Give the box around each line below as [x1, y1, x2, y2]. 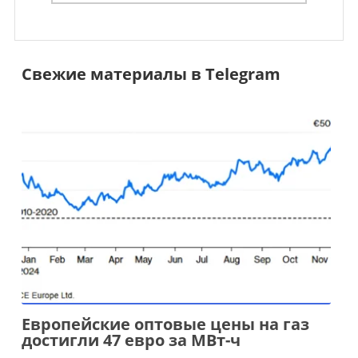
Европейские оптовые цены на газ [21, 313, 309, 336]
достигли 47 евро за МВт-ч [21, 329, 241, 352]
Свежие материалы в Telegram [21, 63, 280, 85]
